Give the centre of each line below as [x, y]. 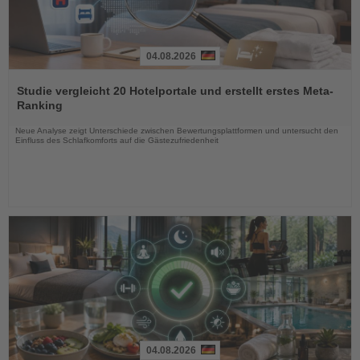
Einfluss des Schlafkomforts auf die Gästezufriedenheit [117, 141]
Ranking [40, 106]
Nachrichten [39, 116]
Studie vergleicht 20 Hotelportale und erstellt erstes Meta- [175, 91]
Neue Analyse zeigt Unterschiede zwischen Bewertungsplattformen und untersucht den [177, 131]
